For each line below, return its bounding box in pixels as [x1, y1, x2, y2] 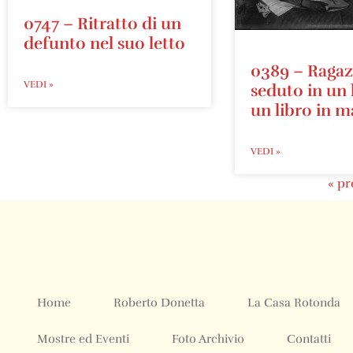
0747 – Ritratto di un [24, 13, 181, 35]
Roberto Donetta [113, 295, 205, 310]
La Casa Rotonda [247, 295, 340, 310]
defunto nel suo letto [24, 33, 185, 54]
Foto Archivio [172, 332, 244, 347]
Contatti [287, 332, 331, 347]
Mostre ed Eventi [37, 332, 129, 347]
